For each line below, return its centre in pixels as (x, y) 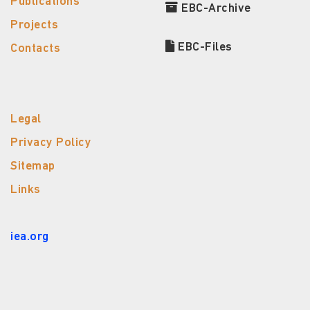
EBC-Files (203, 48)
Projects (34, 26)
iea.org (30, 237)
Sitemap (33, 167)
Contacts (35, 49)
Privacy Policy (51, 143)
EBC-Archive (215, 9)
